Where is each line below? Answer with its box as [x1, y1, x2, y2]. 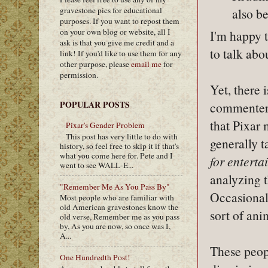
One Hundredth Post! [60, 252, 130, 263]
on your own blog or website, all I [60, 26, 170, 37]
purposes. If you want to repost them [60, 15, 179, 26]
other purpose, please [60, 58, 131, 69]
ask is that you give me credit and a [60, 36, 174, 48]
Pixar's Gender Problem [66, 120, 145, 131]
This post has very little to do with [66, 130, 178, 142]
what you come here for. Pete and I [60, 150, 173, 161]
